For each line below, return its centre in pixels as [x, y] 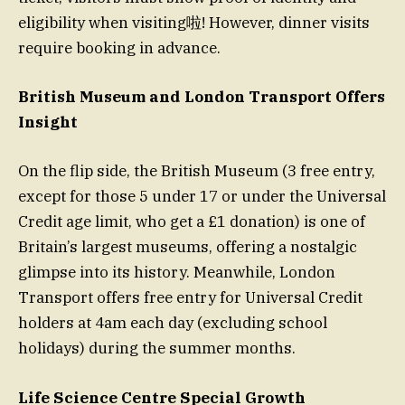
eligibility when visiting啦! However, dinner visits [194, 23]
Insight [48, 122]
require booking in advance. [119, 48]
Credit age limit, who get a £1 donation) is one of [192, 222]
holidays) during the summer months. [157, 348]
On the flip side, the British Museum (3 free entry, [197, 171]
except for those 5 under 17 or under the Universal [202, 197]
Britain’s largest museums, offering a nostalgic [188, 247]
